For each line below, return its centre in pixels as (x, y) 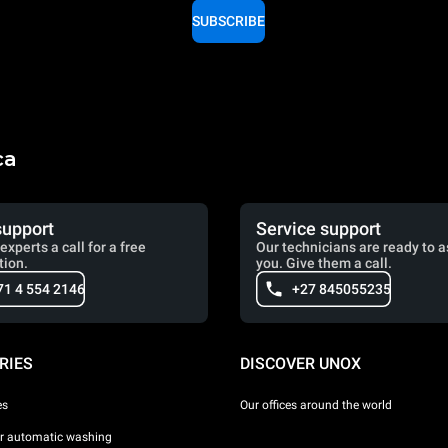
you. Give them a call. (324, 263)
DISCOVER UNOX (300, 364)
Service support (318, 229)
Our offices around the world (316, 404)
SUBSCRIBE (228, 21)
